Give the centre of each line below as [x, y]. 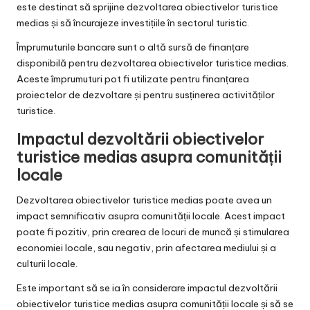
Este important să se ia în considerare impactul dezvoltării [147, 288]
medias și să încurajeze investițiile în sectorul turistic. [133, 23]
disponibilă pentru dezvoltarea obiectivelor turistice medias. [153, 63]
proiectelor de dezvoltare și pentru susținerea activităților [146, 95]
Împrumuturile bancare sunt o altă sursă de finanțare [133, 47]
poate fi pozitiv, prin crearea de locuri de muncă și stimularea [153, 232]
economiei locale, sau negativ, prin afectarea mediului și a [146, 248]
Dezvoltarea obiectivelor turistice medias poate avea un [144, 200]
